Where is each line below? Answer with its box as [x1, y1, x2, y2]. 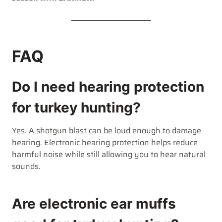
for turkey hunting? [12, 99, 141, 116]
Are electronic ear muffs [12, 195, 176, 212]
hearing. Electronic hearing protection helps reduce [12, 136, 198, 149]
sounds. [12, 160, 41, 172]
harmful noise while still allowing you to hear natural [12, 148, 206, 161]
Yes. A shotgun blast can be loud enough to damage [12, 124, 201, 137]
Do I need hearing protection [12, 78, 204, 95]
